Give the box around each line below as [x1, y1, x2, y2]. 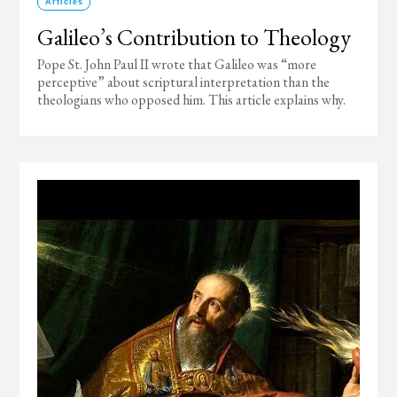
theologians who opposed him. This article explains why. [37, 90, 346, 109]
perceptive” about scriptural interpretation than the [37, 73, 331, 91]
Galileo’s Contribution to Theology [37, 22, 352, 52]
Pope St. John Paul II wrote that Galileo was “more [37, 55, 317, 74]
